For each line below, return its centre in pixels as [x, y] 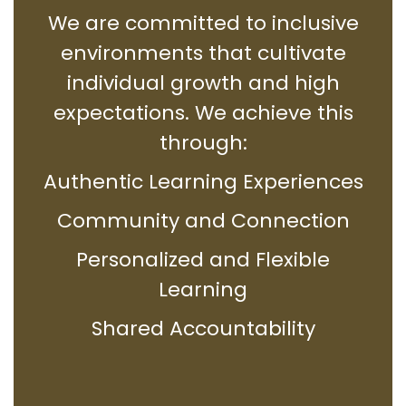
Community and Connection [203, 221]
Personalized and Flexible [203, 260]
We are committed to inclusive [203, 24]
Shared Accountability [203, 329]
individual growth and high [203, 83]
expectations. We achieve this [203, 113]
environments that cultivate [203, 53]
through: [203, 143]
